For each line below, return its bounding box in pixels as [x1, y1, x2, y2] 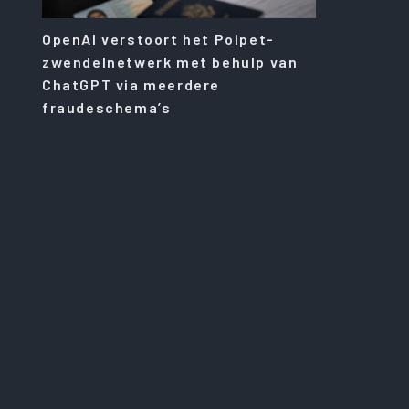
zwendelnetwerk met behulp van [42, 52, 299, 70]
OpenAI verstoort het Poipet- [42, 29, 275, 47]
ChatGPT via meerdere [42, 75, 221, 93]
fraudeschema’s [42, 98, 172, 116]
